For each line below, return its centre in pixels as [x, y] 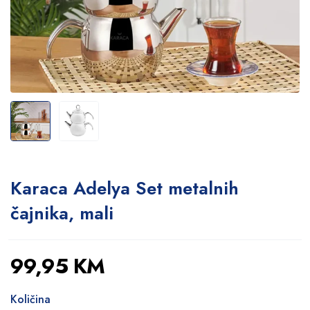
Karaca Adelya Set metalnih [125, 188]
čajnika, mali [62, 213]
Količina [30, 299]
